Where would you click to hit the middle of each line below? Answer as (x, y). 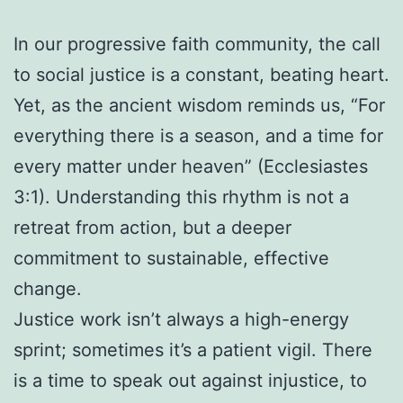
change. (48, 288)
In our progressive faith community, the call (197, 44)
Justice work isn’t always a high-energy (181, 319)
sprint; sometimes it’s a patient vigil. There (193, 349)
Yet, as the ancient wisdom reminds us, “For (199, 105)
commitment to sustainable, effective (171, 258)
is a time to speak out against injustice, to (190, 380)
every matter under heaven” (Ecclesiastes (191, 166)
